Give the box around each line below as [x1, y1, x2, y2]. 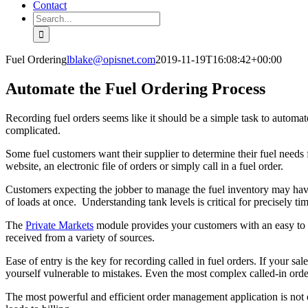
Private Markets [25, 219, 93, 231]
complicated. [5, 124, 60, 136]
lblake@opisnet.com [67, 54, 155, 65]
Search [32, 11, 62, 23]
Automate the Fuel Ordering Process [5, 79, 265, 98]
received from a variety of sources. [5, 231, 155, 243]
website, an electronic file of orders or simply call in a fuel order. [5, 159, 283, 172]
